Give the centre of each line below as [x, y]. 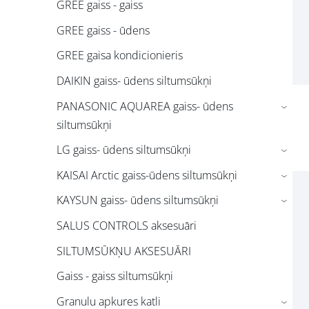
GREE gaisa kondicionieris [120, 56]
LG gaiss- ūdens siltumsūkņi [124, 150]
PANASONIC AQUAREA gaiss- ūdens [145, 106]
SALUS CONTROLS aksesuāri [127, 225]
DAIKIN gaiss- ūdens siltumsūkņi [134, 80]
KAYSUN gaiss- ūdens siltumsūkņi [138, 200]
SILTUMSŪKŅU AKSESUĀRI [124, 251]
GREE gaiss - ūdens [103, 30]
